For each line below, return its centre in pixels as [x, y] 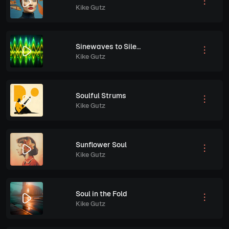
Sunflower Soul [101, 144]
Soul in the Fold [101, 193]
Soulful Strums [101, 95]
